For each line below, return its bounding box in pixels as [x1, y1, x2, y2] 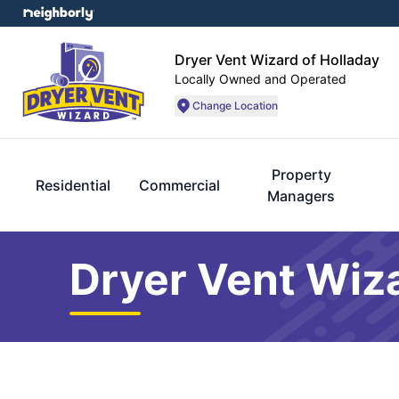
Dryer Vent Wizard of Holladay [175, 50, 379, 69]
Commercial [139, 176, 220, 194]
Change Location [192, 98, 278, 112]
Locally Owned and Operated [175, 70, 346, 86]
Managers [267, 187, 336, 205]
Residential [36, 176, 110, 194]
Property [271, 166, 331, 183]
